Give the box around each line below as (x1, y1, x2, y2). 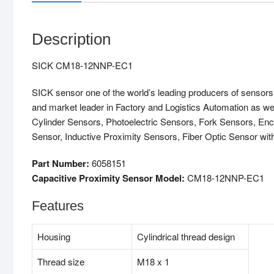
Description (32, 30, 111, 49)
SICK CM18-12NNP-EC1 (32, 59, 133, 72)
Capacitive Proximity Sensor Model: (32, 171, 185, 185)
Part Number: (32, 157, 89, 171)
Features (32, 198, 84, 214)
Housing (37, 230, 70, 243)
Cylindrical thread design (137, 230, 235, 243)
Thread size (37, 255, 84, 268)
